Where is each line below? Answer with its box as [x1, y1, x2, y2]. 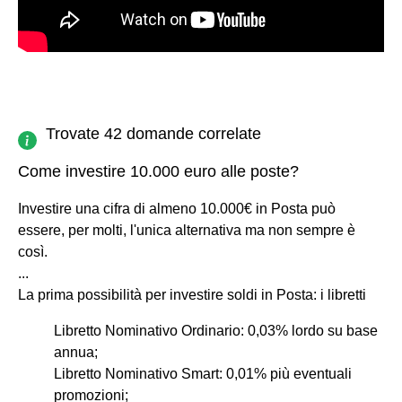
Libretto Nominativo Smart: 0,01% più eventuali [54, 365, 352, 381]
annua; [54, 344, 98, 360]
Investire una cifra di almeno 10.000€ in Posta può [18, 200, 336, 216]
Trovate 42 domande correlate [46, 124, 261, 143]
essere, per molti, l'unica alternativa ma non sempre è [18, 222, 355, 238]
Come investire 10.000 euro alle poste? [18, 162, 299, 180]
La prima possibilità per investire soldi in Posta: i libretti [18, 286, 366, 302]
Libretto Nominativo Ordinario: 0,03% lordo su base [54, 322, 378, 338]
